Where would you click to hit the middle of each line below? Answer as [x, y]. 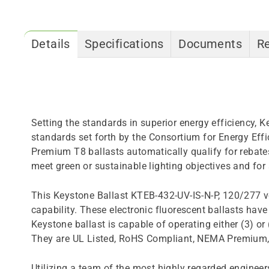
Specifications [124, 44]
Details [51, 44]
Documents [210, 44]
